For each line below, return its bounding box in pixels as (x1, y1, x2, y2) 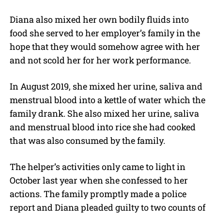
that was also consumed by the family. (10, 134, 165, 146)
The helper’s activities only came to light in (10, 160, 186, 172)
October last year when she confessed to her (10, 174, 188, 186)
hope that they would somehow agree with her (10, 40, 200, 52)
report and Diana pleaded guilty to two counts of (10, 201, 205, 213)
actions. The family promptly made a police (10, 187, 186, 200)
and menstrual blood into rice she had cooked (10, 121, 196, 133)
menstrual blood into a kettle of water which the (10, 93, 205, 106)
